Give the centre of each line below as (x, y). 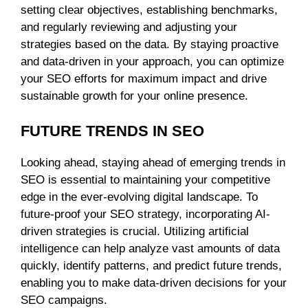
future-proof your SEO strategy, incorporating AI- (145, 214)
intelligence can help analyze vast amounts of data (150, 248)
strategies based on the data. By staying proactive (150, 45)
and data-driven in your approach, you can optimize (152, 62)
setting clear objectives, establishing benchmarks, (149, 10)
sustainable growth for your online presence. (134, 96)
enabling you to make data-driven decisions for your (154, 283)
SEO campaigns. (64, 300)
